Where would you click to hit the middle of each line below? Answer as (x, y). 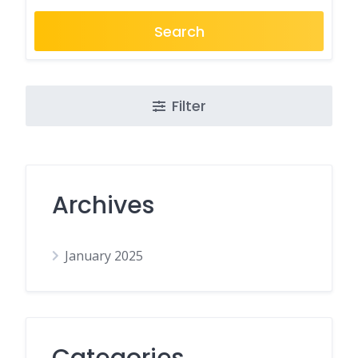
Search (179, 31)
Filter (189, 106)
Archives (103, 205)
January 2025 (104, 256)
